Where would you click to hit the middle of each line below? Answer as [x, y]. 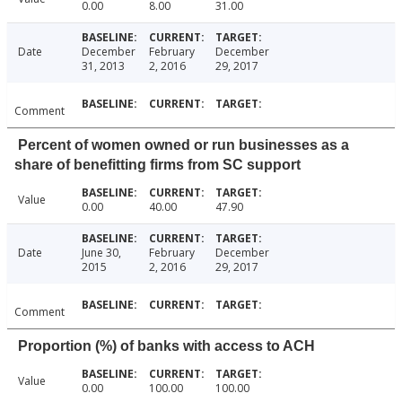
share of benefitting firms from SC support [157, 165]
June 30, [101, 253]
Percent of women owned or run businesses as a [184, 145]
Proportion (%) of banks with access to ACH [166, 346]
